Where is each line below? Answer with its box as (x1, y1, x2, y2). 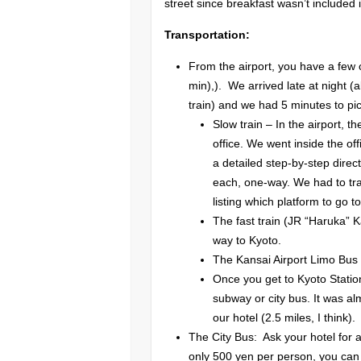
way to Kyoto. (213, 233, 282, 247)
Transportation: (164, 27, 251, 41)
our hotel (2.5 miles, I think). (213, 310, 356, 324)
